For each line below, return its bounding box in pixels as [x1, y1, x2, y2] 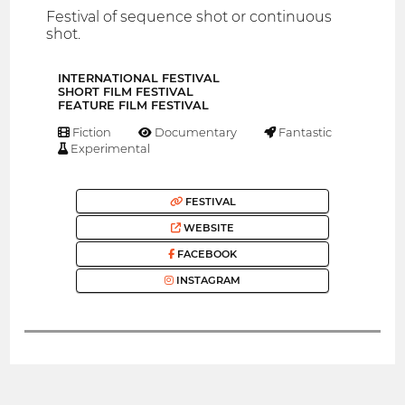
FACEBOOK [174, 248, 237, 261]
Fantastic [275, 125, 332, 140]
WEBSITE [181, 221, 234, 234]
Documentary [152, 125, 238, 140]
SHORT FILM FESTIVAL [58, 85, 193, 99]
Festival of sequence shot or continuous [46, 8, 333, 26]
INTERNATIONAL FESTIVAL [58, 71, 220, 86]
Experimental [68, 141, 151, 156]
